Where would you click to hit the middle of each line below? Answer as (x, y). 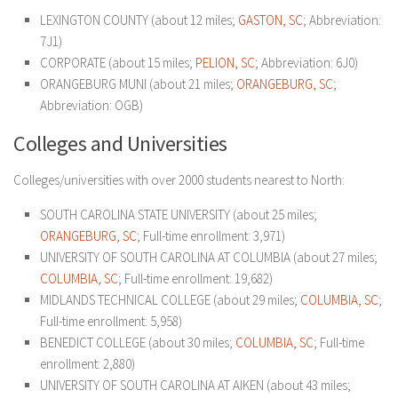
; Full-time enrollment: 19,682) (195, 279)
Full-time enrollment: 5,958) (111, 321)
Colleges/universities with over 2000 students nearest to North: (179, 180)
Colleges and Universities (120, 143)
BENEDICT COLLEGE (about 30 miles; (138, 342)
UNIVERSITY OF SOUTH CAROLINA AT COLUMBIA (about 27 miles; (209, 257)
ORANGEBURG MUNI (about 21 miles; (138, 84)
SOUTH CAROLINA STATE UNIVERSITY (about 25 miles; (179, 215)
